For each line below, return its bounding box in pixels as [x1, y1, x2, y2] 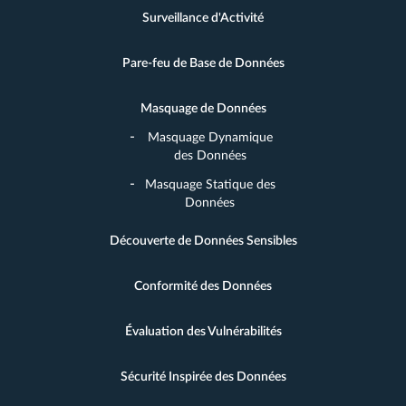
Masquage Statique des [144, 179, 275, 191]
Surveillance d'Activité [142, 12, 264, 24]
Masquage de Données [140, 102, 266, 115]
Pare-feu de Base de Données [121, 57, 285, 70]
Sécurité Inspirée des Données [120, 371, 286, 383]
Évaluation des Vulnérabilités [124, 325, 282, 338]
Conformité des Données [134, 280, 272, 293]
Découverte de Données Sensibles [109, 235, 297, 247]
